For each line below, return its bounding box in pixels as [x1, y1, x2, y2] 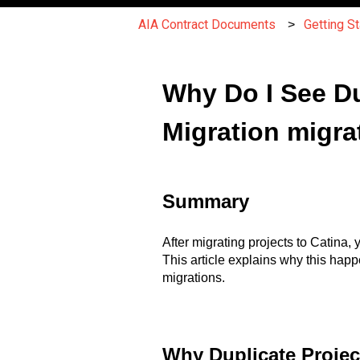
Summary [162, 190, 249, 212]
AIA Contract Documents [138, 16, 276, 32]
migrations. [162, 271, 225, 285]
